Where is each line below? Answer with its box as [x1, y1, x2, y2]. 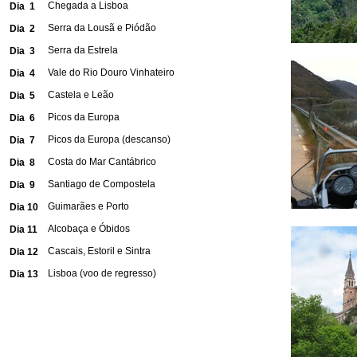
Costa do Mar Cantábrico [48, 156, 156, 167]
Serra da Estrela [48, 45, 118, 56]
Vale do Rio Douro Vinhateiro [48, 67, 175, 78]
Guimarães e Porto [48, 201, 129, 212]
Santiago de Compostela [48, 178, 155, 190]
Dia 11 [10, 224, 37, 235]
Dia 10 [10, 202, 38, 213]
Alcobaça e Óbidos [48, 223, 130, 234]
